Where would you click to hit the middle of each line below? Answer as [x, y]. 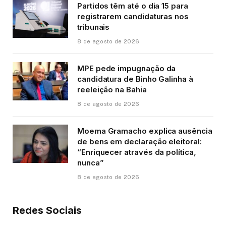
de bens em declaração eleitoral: [139, 141]
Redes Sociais [47, 210]
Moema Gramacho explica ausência [145, 131]
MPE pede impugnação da [127, 68]
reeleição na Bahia [112, 89]
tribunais [94, 27]
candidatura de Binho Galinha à [135, 79]
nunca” [91, 162]
